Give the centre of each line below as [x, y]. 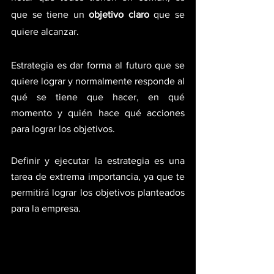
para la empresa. [46, 208]
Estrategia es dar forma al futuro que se [98, 65]
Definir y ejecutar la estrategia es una [98, 161]
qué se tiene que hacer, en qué [98, 97]
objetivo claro [119, 14]
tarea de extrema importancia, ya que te [98, 176]
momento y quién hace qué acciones [98, 113]
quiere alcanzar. [45, 31]
